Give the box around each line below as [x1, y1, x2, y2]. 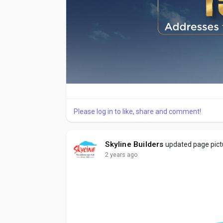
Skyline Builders [105, 139, 164, 149]
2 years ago [105, 150, 138, 158]
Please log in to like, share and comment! [74, 107, 202, 115]
